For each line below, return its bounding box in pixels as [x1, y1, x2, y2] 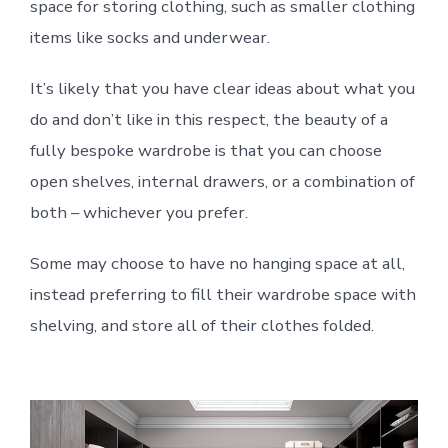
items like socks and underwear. [29, 25, 270, 49]
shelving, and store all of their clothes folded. [29, 313, 374, 337]
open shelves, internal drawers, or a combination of [29, 169, 415, 193]
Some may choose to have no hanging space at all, [29, 251, 405, 275]
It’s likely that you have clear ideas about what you [29, 76, 415, 100]
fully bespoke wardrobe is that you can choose [29, 138, 382, 162]
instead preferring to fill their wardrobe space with [29, 282, 416, 306]
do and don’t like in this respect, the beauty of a [29, 107, 388, 131]
